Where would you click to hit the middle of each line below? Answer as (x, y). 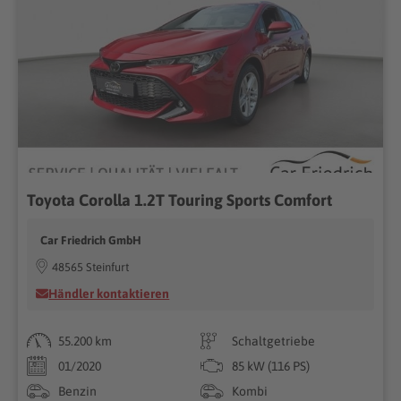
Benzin (78, 391)
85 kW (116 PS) (271, 366)
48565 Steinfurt (91, 267)
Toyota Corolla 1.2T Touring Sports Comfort (180, 200)
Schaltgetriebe (273, 341)
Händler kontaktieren (109, 293)
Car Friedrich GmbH (91, 240)
